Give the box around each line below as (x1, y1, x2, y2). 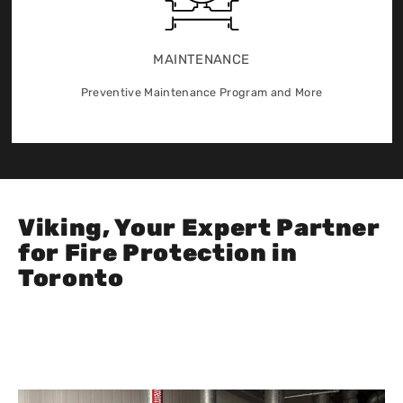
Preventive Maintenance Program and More (80, 85, 323, 100)
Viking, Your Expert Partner (18, 213, 381, 243)
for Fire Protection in (18, 238, 298, 268)
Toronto (18, 264, 124, 293)
